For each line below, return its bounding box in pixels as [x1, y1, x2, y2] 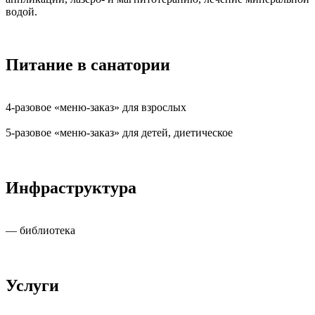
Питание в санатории [6, 56, 170, 75]
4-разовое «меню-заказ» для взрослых [6, 101, 186, 114]
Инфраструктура [6, 179, 136, 198]
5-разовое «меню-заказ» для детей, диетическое [6, 127, 233, 139]
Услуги [6, 276, 59, 295]
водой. [6, 5, 37, 18]
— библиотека [6, 224, 75, 237]
